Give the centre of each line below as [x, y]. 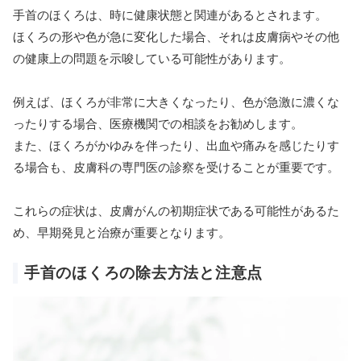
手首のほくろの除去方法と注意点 [144, 272]
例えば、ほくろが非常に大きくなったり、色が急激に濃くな [176, 102]
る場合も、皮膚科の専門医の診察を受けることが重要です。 [176, 167]
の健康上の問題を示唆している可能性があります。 [152, 58]
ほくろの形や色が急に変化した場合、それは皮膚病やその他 [176, 36]
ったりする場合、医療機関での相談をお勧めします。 [158, 123]
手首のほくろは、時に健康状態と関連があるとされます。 [170, 15]
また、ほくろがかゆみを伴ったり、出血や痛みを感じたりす [176, 145]
